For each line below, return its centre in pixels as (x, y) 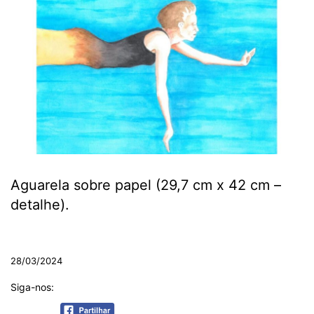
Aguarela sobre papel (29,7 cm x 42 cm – (146, 185)
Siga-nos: (32, 287)
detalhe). (40, 205)
